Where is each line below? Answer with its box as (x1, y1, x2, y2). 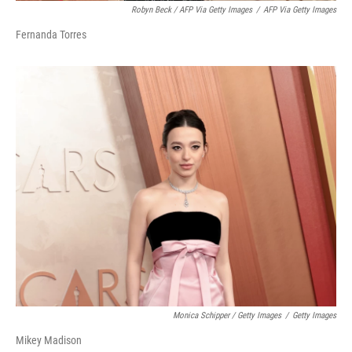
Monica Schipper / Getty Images (173, 310, 281, 321)
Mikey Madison (16, 334, 82, 346)
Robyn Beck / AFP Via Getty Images (131, 5, 252, 15)
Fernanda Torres (16, 28, 86, 41)
